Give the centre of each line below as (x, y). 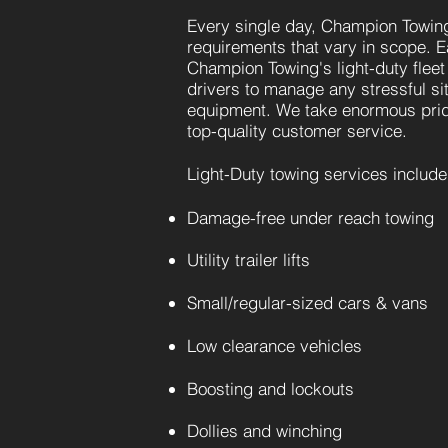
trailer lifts (270, 259)
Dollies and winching (264, 430)
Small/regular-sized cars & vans (307, 302)
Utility (208, 259)
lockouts (322, 388)
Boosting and (239, 388)
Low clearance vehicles (274, 345)
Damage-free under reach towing (310, 217)
